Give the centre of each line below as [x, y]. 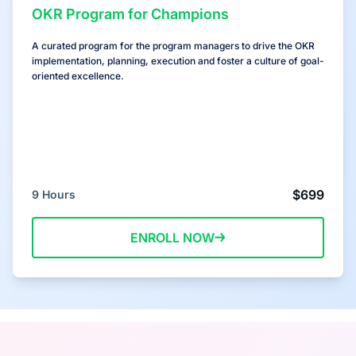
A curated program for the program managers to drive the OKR [173, 45]
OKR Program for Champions [130, 14]
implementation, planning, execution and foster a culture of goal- [178, 60]
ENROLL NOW [172, 237]
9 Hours [54, 194]
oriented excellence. [78, 75]
